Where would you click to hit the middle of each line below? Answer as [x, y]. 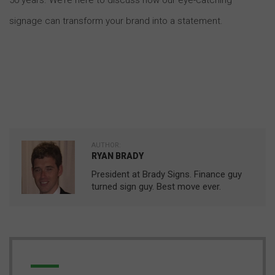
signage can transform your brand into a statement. [116, 21]
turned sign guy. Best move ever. [156, 186]
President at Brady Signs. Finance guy [167, 174]
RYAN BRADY [118, 156]
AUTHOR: [106, 145]
